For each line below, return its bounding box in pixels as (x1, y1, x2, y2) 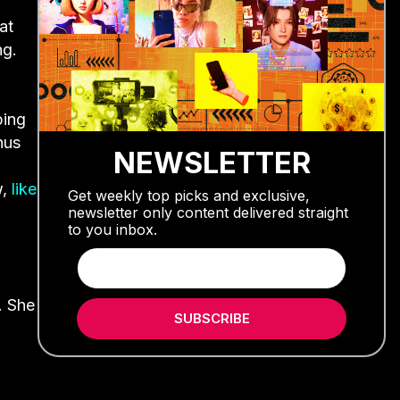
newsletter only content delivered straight (68, 203, 348, 221)
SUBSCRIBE (173, 309, 250, 327)
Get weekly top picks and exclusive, (68, 186, 310, 204)
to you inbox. (68, 220, 157, 238)
